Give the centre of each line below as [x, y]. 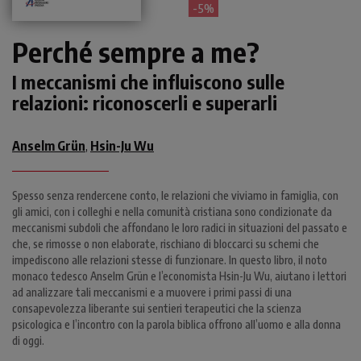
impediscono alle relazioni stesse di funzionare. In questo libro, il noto [170, 260]
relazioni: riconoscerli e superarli [145, 103]
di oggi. [28, 341]
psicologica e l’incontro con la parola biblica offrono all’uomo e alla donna [176, 325]
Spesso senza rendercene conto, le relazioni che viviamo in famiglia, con [175, 196]
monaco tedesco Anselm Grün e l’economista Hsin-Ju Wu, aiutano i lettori [179, 276]
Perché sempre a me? [136, 52]
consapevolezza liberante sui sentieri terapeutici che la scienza [157, 309]
